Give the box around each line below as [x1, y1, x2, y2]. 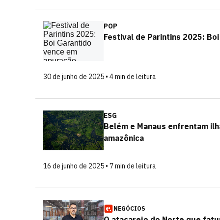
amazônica [104, 133, 144, 143]
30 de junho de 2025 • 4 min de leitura [43, 72, 156, 81]
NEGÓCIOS [113, 205, 145, 212]
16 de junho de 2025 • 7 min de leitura [43, 162, 156, 170]
